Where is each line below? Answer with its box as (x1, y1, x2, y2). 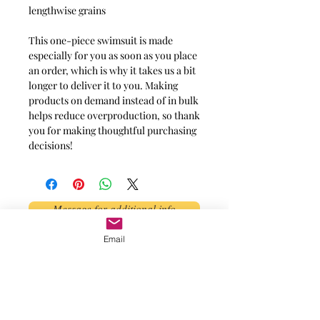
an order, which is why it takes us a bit (29, 64, 196, 77)
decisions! (29, 139, 73, 152)
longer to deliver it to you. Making (29, 79, 178, 92)
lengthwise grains (29, 4, 106, 17)
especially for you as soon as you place (29, 49, 197, 62)
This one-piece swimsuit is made (29, 34, 173, 47)
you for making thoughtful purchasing (29, 124, 196, 137)
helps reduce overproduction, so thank (29, 109, 200, 122)
